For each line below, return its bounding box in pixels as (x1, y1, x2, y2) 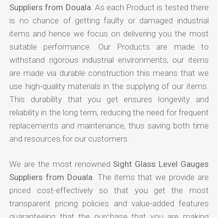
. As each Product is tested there (91, 2, 209, 12)
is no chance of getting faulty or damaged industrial (9, 15, 209, 25)
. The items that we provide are (92, 172, 209, 182)
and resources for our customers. (9, 133, 130, 144)
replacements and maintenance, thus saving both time (9, 120, 209, 130)
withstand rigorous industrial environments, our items (9, 54, 209, 65)
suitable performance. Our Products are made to (9, 41, 209, 52)
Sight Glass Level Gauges (113, 159, 209, 169)
